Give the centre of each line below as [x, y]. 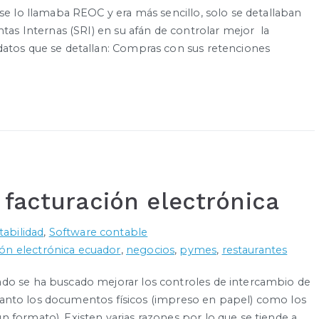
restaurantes [255, 250]
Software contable [98, 232]
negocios [150, 250]
